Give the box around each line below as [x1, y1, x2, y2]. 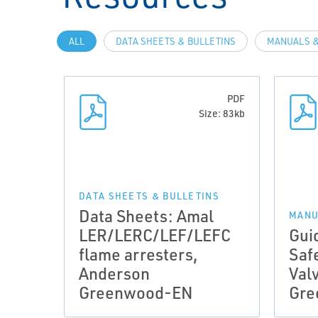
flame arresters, [79, 243, 198, 265]
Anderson [79, 263, 150, 284]
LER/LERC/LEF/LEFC [79, 224, 231, 246]
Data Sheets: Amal [79, 205, 214, 226]
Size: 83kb [199, 107, 245, 119]
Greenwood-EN [79, 282, 193, 303]
